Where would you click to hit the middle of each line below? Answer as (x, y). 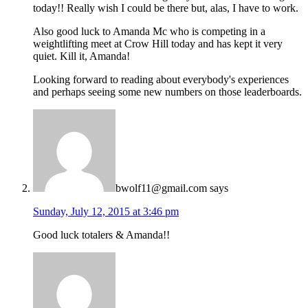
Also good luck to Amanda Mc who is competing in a (149, 31)
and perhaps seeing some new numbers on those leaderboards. (167, 91)
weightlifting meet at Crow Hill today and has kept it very (158, 43)
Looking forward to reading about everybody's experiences (161, 79)
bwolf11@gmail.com (161, 188)
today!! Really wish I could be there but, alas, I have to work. (166, 8)
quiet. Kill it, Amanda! (81, 56)
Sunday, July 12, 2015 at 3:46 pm (106, 211)
